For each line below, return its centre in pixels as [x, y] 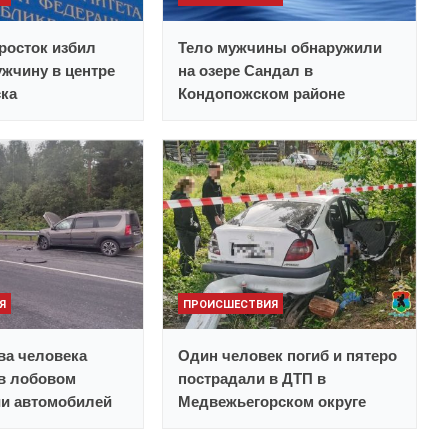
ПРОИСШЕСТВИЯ [231, 305]
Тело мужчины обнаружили [280, 48]
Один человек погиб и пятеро [288, 356]
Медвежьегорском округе [272, 402]
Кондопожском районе [262, 94]
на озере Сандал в [246, 71]
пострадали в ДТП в [252, 379]
